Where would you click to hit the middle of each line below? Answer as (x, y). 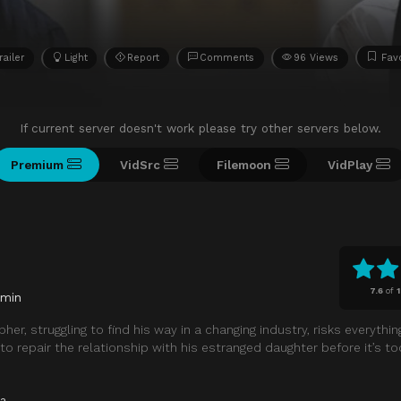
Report (144, 57)
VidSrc (140, 164)
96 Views (316, 57)
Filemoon (244, 164)
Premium (37, 164)
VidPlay (350, 164)
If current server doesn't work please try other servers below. (200, 128)
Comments (226, 57)
